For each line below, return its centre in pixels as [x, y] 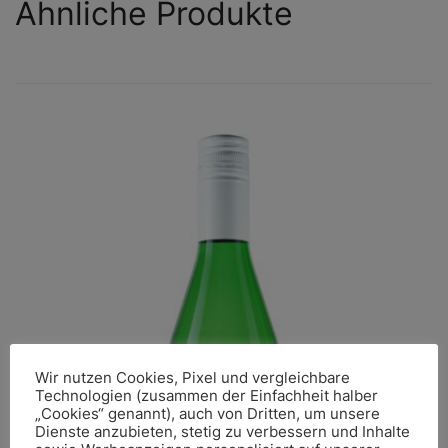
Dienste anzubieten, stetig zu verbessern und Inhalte [222, 431]
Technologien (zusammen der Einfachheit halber [206, 395]
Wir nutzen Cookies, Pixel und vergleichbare [192, 377]
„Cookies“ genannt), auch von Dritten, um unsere [207, 413]
